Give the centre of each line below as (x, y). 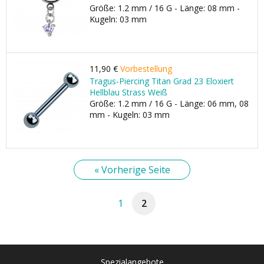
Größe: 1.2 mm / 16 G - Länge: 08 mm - (165, 8)
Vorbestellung (146, 69)
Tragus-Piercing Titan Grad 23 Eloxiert (162, 81)
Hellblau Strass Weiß (128, 92)
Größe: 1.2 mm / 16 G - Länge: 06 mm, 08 (169, 103)
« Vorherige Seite (132, 170)
